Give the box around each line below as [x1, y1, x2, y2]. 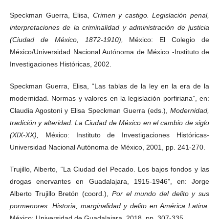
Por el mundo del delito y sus [111, 189, 210, 197]
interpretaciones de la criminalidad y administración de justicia [10, 23, 209, 31]
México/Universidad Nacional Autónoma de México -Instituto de [10, 47, 209, 56]
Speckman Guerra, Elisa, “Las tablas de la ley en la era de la [10, 82, 209, 90]
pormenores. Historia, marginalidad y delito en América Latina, [10, 201, 209, 210]
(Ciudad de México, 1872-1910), [10, 35, 130, 44]
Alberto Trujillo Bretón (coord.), [10, 189, 112, 197]
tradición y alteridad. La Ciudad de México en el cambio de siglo [10, 118, 209, 127]
